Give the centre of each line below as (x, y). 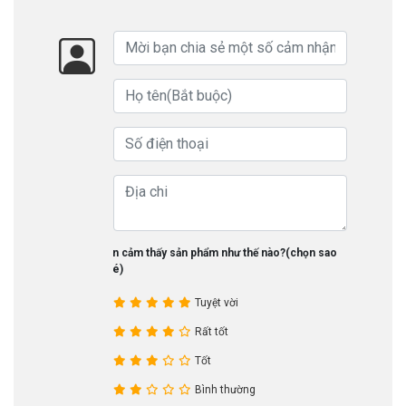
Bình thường (225, 389)
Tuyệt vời (217, 302)
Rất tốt (212, 331)
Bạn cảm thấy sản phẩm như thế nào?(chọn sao (218, 252)
